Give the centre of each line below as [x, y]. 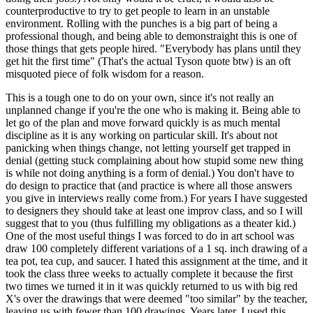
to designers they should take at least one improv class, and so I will [154, 211]
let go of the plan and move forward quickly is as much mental [143, 123]
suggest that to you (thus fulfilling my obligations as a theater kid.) [151, 224]
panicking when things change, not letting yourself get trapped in [148, 148]
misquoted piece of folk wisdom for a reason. [105, 74]
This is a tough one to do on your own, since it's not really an [140, 98]
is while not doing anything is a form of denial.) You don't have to [150, 173]
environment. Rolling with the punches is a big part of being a [141, 24]
